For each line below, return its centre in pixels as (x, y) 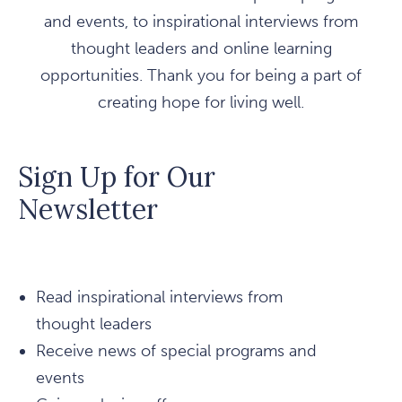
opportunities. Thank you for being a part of (201, 76)
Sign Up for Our (117, 177)
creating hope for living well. (201, 103)
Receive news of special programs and (176, 351)
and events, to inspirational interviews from (201, 22)
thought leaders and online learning (201, 49)
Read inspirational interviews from (159, 297)
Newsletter (88, 210)
